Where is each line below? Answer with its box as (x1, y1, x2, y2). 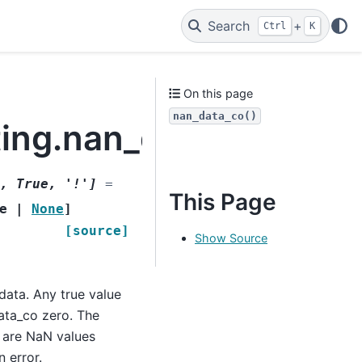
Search (208, 18, 250, 34)
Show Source (195, 230, 267, 245)
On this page (180, 86, 254, 100)
